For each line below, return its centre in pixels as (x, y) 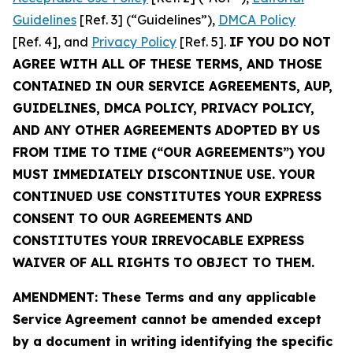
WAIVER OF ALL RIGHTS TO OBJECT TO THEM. (163, 262)
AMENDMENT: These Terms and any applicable (164, 297)
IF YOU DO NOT (280, 42)
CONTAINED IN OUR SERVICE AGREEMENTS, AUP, (173, 86)
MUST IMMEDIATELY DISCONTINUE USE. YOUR (164, 174)
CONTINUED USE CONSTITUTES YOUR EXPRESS (167, 196)
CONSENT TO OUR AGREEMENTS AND (133, 218)
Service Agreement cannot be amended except (167, 319)
